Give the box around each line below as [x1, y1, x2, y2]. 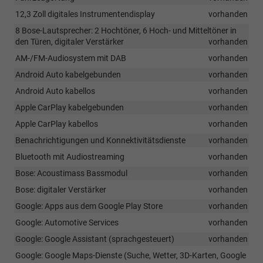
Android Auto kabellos [15, 86, 95, 96]
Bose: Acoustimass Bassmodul [15, 168, 127, 178]
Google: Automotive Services [15, 218, 119, 228]
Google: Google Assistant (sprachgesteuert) [15, 234, 174, 244]
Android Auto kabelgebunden [15, 70, 121, 80]
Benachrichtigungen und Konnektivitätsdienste [15, 136, 186, 146]
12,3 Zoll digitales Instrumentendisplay [15, 9, 155, 19]
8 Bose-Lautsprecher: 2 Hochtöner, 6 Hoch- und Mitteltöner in [15, 26, 237, 36]
